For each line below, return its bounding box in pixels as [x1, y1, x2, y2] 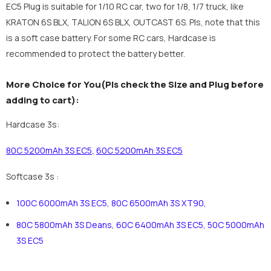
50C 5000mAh [207, 219, 264, 231]
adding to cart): [6, 94, 79, 107]
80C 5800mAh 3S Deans [16, 219, 112, 231]
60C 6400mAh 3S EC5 [116, 219, 203, 231]
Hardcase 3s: [6, 119, 59, 131]
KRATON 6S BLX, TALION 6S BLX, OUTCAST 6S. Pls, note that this [6, 16, 260, 28]
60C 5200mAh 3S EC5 [96, 145, 183, 157]
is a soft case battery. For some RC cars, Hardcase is [6, 32, 216, 44]
